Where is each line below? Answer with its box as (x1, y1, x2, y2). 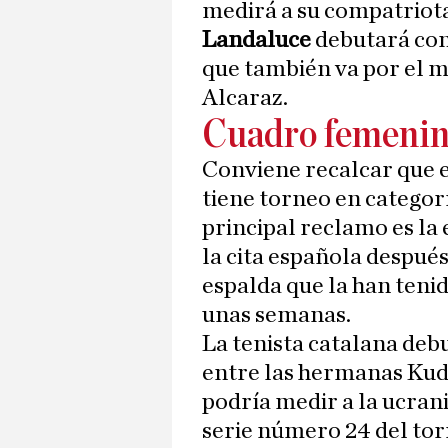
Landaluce (202, 28, 315, 53)
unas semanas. (202, 303, 351, 328)
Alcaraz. (202, 86, 288, 111)
